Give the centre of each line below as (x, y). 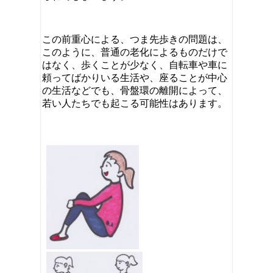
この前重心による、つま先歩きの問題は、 (135, 39)
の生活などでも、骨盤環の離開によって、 (135, 90)
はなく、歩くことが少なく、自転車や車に (135, 65)
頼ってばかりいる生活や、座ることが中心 (135, 77)
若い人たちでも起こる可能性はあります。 (135, 103)
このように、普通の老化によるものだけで (135, 52)
